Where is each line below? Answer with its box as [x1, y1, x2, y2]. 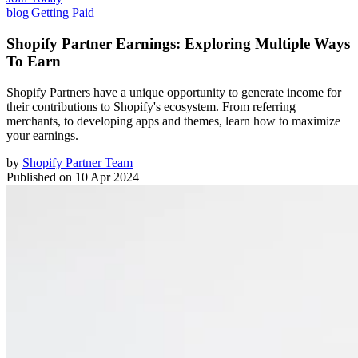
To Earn [6, 52, 61, 70]
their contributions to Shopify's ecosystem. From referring [6, 99, 296, 113]
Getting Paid [31, 6, 94, 20]
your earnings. [6, 128, 78, 142]
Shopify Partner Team [22, 155, 133, 169]
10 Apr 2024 [75, 169, 139, 184]
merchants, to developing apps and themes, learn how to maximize [6, 113, 340, 128]
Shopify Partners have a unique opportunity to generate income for [6, 85, 341, 99]
